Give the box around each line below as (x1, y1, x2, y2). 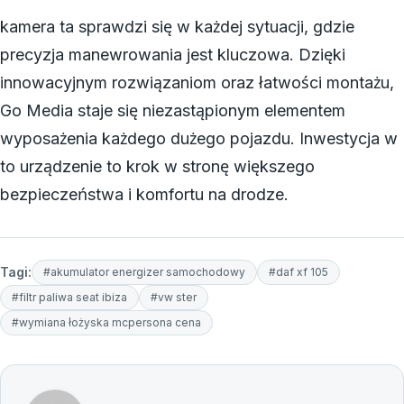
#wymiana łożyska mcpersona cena (12, 315, 201, 329)
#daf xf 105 (269, 264, 328, 279)
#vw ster (151, 289, 197, 304)
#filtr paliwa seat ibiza (12, 289, 127, 304)
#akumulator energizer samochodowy (43, 264, 245, 279)
